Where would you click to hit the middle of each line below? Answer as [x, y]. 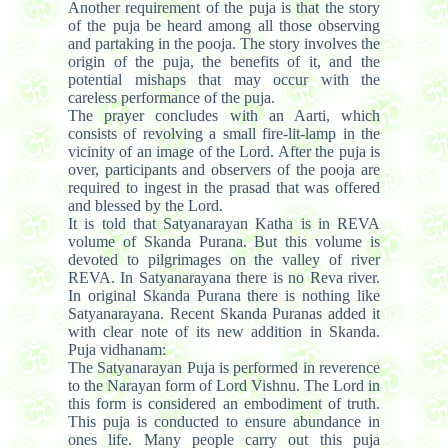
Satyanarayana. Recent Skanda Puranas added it [224, 313]
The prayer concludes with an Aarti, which [224, 115]
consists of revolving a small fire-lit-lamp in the [224, 133]
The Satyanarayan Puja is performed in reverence [224, 367]
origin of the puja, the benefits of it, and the [224, 61]
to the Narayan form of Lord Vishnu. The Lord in [224, 385]
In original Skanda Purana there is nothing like [224, 295]
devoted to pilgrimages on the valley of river [224, 259]
